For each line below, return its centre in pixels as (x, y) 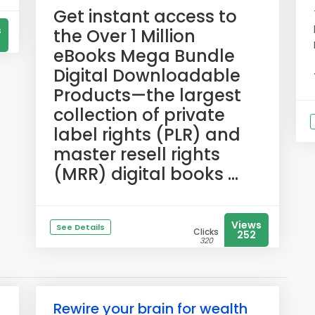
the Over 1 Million (124, 36)
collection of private (139, 115)
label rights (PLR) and (147, 135)
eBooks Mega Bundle (144, 56)
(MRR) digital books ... (146, 174)
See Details (81, 227)
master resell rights (137, 154)
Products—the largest (147, 95)
